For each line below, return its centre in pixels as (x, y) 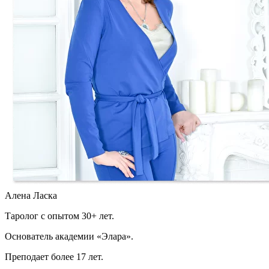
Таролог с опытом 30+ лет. (59, 216)
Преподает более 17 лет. (54, 257)
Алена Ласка (31, 196)
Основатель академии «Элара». (69, 237)
